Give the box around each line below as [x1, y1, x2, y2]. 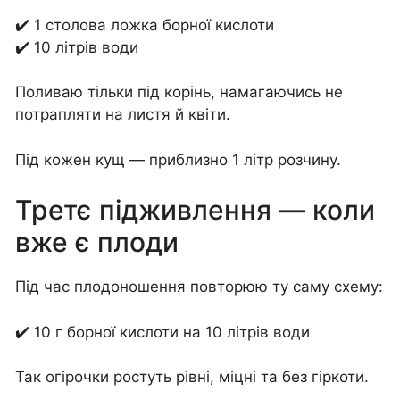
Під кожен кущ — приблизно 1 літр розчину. [15, 150, 341, 169]
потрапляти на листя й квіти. [15, 105, 230, 124]
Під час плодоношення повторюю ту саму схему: [15, 278, 383, 296]
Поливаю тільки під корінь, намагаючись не [15, 83, 343, 102]
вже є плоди [15, 226, 179, 259]
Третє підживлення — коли [15, 194, 375, 227]
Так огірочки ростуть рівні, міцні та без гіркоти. [15, 368, 369, 387]
